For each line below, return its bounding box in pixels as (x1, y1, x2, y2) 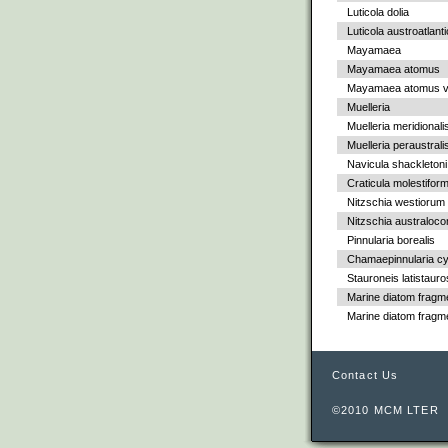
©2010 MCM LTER (332, 403, 439, 416)
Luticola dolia (347, 6, 409, 19)
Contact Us (332, 368, 399, 381)
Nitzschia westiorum (347, 196, 445, 209)
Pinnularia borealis (347, 234, 435, 247)
